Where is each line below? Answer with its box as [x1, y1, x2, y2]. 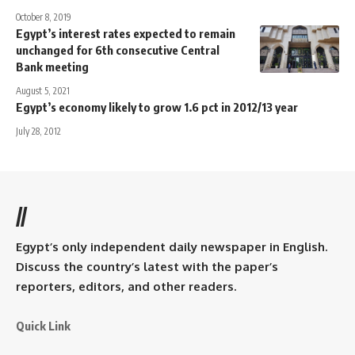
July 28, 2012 [16, 125, 61, 138]
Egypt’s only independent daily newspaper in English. [16, 239, 327, 255]
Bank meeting [16, 59, 89, 74]
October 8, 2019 [16, 11, 71, 24]
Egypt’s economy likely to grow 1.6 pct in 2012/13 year [16, 100, 298, 115]
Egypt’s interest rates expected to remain [16, 26, 235, 41]
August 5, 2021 [16, 85, 70, 97]
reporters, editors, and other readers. [16, 279, 236, 295]
